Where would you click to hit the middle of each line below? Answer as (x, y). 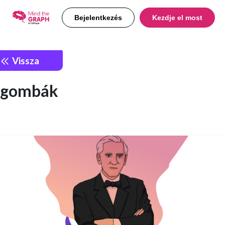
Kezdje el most (177, 18)
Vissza (25, 60)
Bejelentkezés (98, 18)
